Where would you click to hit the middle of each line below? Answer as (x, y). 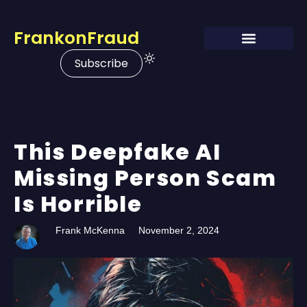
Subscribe (102, 63)
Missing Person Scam (145, 178)
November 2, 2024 (179, 230)
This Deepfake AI (118, 152)
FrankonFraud (76, 38)
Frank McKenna (90, 230)
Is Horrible (78, 204)
